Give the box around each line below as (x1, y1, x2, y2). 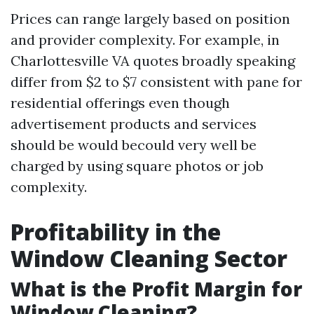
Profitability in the (11, 217, 221, 247)
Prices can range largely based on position (11, 10, 290, 27)
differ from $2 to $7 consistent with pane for (11, 73, 302, 90)
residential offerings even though (11, 94, 230, 111)
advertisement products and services (11, 115, 257, 132)
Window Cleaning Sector (11, 243, 287, 273)
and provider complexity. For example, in (11, 31, 280, 48)
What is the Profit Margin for (11, 275, 302, 302)
